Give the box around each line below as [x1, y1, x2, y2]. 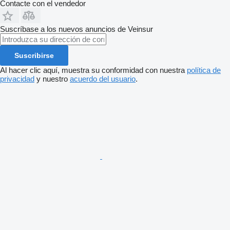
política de [187, 65, 221, 74]
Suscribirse [14, 51, 54, 60]
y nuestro [34, 74, 70, 83]
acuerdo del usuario [70, 74, 136, 83]
